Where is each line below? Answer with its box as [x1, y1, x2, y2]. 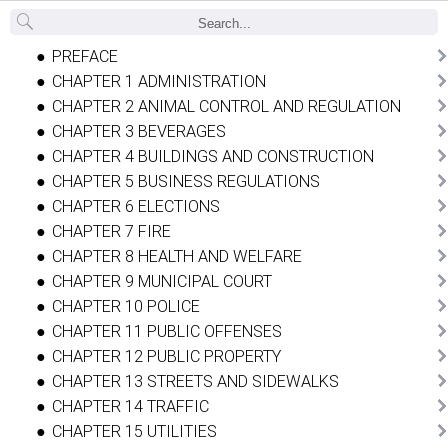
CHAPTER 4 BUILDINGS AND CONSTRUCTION [52, 146, 374, 166]
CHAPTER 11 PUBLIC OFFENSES [52, 321, 282, 341]
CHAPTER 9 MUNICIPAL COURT [52, 271, 272, 291]
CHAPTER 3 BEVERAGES [52, 121, 226, 141]
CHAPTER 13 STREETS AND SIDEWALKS [52, 371, 339, 391]
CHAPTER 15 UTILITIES [52, 421, 217, 441]
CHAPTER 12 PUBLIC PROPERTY [52, 346, 281, 366]
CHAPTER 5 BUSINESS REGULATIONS [52, 171, 320, 191]
